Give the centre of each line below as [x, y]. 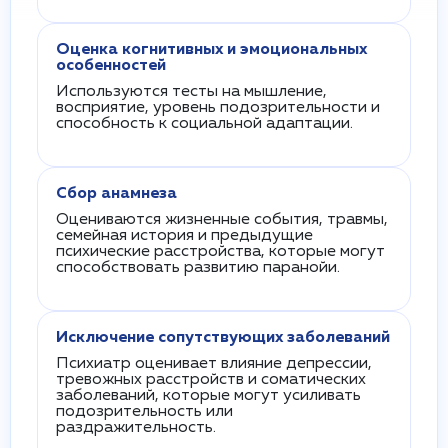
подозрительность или [144, 412]
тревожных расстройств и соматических [211, 380]
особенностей [111, 66]
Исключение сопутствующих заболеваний [223, 338]
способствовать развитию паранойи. [198, 268]
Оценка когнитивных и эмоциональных [211, 50]
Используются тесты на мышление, [191, 92]
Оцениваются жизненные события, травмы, [222, 220]
